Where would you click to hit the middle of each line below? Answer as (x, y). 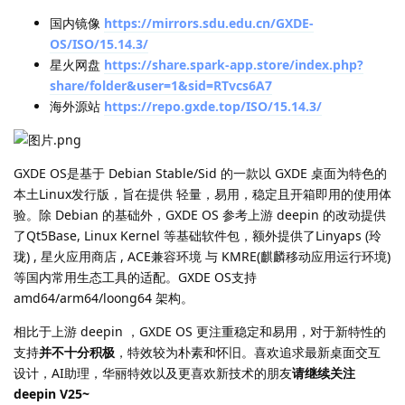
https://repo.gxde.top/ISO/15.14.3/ (213, 106)
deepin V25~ (52, 393)
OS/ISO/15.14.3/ (99, 43)
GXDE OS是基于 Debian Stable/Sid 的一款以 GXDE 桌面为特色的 (200, 173)
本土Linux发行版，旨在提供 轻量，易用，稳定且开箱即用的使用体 (202, 193)
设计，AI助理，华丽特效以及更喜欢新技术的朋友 (153, 372)
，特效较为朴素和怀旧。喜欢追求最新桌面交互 (248, 352)
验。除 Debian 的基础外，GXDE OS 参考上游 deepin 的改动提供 (200, 214)
